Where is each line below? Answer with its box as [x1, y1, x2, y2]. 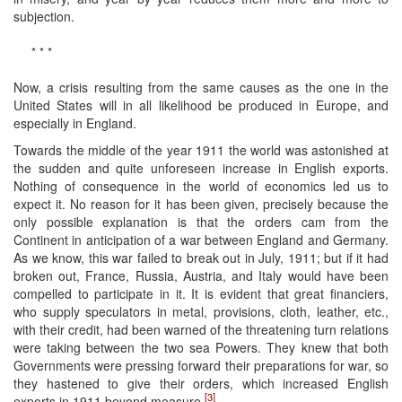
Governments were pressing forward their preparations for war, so [13, 355, 389, 374]
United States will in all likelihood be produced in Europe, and [13, 95, 389, 114]
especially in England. [13, 113, 136, 132]
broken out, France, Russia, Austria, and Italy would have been [13, 266, 389, 284]
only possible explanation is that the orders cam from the [13, 212, 389, 231]
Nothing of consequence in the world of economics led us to [13, 176, 389, 195]
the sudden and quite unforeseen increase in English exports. [13, 158, 389, 177]
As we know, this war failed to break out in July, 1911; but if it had [13, 248, 389, 267]
